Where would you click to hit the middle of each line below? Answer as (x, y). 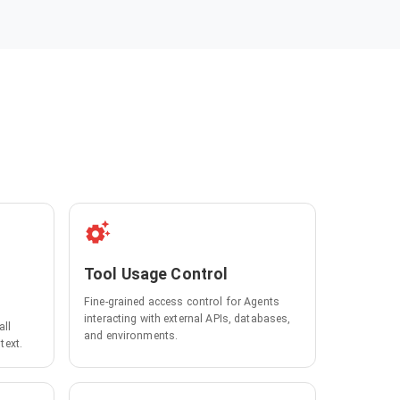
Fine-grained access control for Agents (182, 301)
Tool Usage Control (156, 274)
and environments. (131, 335)
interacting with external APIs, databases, (187, 318)
